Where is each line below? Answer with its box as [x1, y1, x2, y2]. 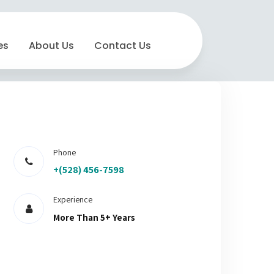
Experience [53, 194, 93, 205]
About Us [29, 39, 74, 53]
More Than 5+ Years [53, 212, 136, 223]
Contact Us [94, 39, 151, 53]
